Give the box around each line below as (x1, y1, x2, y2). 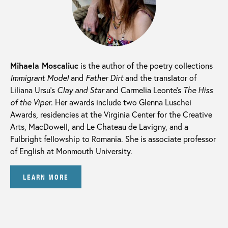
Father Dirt (85, 72, 123, 83)
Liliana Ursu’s (10, 84, 57, 96)
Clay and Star (57, 84, 106, 96)
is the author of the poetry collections (78, 60, 213, 71)
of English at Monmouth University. (10, 146, 132, 157)
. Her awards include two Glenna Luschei (51, 97, 191, 108)
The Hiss (183, 84, 213, 96)
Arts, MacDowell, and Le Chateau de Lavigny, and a (10, 121, 188, 132)
